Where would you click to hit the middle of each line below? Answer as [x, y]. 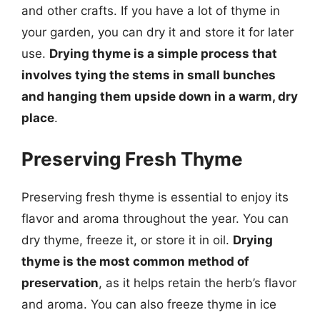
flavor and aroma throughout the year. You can [155, 219]
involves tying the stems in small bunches [149, 75]
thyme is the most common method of [135, 261]
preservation [60, 283]
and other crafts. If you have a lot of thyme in [151, 10]
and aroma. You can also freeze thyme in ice [149, 304]
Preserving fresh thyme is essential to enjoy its [155, 197]
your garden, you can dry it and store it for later [157, 32]
